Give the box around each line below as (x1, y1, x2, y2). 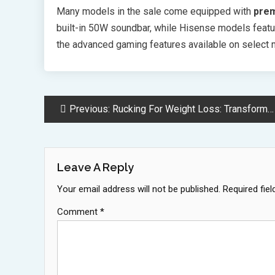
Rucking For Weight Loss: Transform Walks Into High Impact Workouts (112, 103, 268, 115)
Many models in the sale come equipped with (56, 5, 254, 17)
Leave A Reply (57, 160, 134, 174)
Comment (57, 206, 100, 217)
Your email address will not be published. (57, 183, 220, 195)
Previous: (69, 103, 110, 115)
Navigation (44, 125, 139, 147)
